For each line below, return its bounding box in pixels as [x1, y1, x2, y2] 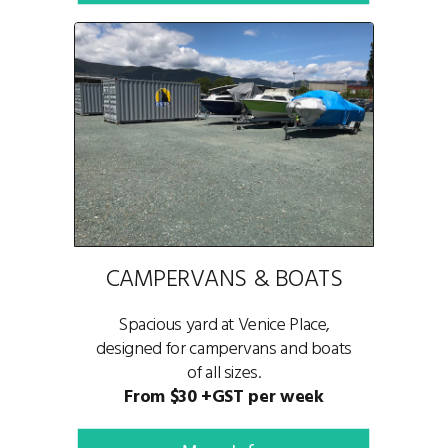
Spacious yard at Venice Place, [117, 311, 331, 340]
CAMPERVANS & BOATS [105, 261, 343, 299]
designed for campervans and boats [95, 335, 353, 364]
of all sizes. [187, 359, 261, 388]
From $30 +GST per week [124, 383, 324, 412]
